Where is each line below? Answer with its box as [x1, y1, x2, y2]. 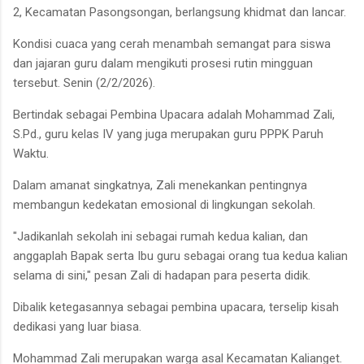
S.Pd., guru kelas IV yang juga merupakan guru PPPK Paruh [13, 126, 323, 141]
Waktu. [13, 145, 52, 161]
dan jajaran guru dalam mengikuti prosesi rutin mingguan [13, 55, 313, 71]
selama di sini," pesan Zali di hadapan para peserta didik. [13, 267, 310, 283]
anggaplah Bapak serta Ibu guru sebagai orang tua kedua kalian [13, 248, 348, 263]
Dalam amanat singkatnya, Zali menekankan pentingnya [13, 177, 307, 193]
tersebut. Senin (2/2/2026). [13, 75, 158, 90]
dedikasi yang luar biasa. [13, 318, 145, 334]
